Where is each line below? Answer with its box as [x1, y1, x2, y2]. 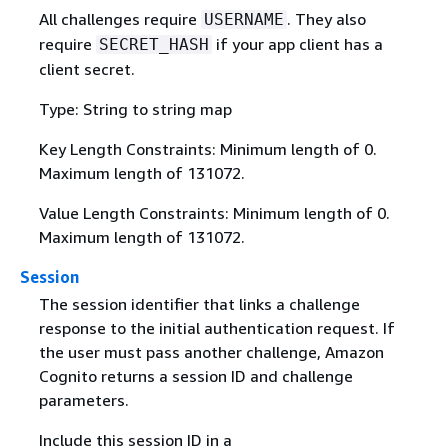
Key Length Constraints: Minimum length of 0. [38, 138, 377, 159]
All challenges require [38, 8, 201, 29]
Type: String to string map [38, 98, 232, 119]
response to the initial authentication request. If [38, 317, 395, 338]
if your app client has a [211, 33, 383, 54]
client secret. [38, 58, 135, 79]
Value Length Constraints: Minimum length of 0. [38, 202, 390, 223]
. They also [286, 8, 366, 29]
